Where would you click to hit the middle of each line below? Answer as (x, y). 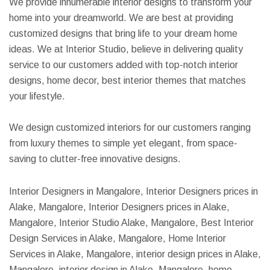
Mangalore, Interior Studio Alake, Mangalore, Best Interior (131, 223)
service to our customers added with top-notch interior (124, 65)
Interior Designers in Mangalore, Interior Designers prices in (133, 191)
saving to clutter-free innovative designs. (95, 159)
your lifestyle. (37, 96)
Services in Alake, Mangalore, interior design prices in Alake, (135, 254)
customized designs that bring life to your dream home (123, 33)
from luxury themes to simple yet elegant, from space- (123, 143)
